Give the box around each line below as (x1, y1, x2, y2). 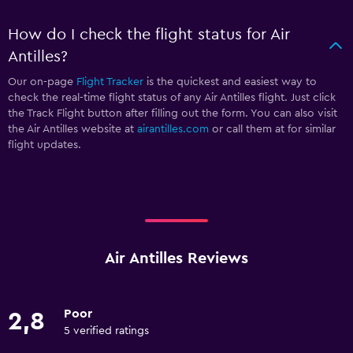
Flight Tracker (76, 76, 143, 87)
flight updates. (8, 139, 81, 150)
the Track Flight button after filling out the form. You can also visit (8, 107, 337, 119)
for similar (288, 123, 336, 135)
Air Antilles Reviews (105, 250, 248, 266)
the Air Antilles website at (8, 123, 137, 135)
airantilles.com (137, 123, 209, 135)
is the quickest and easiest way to (143, 76, 317, 87)
